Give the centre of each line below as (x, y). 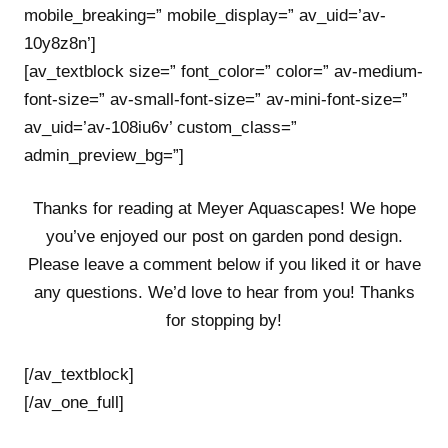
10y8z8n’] (60, 43)
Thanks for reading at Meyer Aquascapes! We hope (224, 208)
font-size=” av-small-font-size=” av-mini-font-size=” (216, 99)
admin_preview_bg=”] (104, 155)
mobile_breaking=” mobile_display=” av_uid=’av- (205, 15)
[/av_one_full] (74, 402)
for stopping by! (224, 320)
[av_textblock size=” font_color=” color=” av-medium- (223, 71)
